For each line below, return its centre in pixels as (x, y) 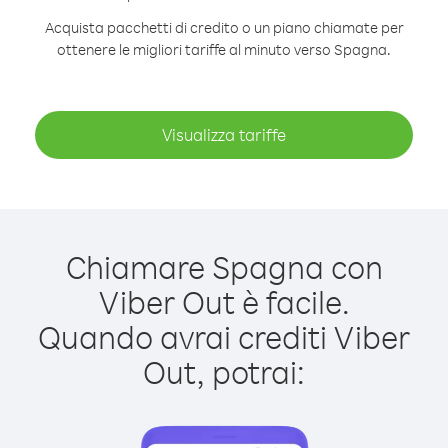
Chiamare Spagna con (224, 266)
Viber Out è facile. (224, 301)
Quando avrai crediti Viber (224, 336)
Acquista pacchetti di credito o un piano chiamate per (224, 27)
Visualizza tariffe (224, 134)
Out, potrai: (224, 371)
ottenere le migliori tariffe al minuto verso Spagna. (224, 49)
